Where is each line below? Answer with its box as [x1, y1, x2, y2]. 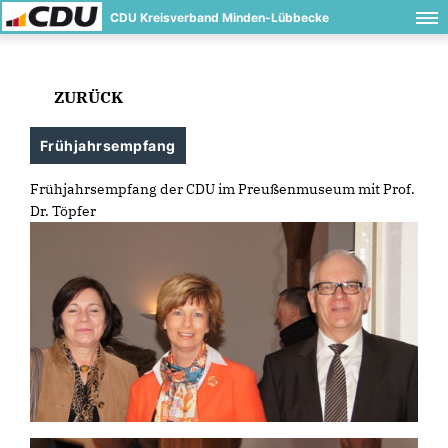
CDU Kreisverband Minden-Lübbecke [110, 10, 329, 25]
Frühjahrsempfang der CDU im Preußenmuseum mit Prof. [30, 180, 415, 198]
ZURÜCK [50, 86, 124, 108]
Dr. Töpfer [30, 202, 96, 220]
